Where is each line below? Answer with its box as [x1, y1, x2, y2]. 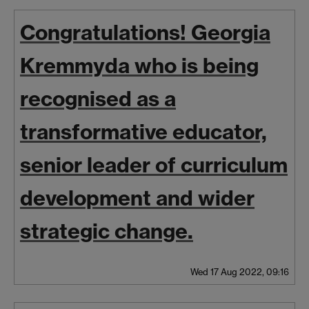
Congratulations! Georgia [20, 19, 270, 46]
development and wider [20, 184, 255, 211]
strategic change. [20, 217, 193, 244]
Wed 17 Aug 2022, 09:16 [190, 266, 289, 277]
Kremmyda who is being [20, 52, 259, 79]
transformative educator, [20, 118, 267, 145]
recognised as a [20, 85, 176, 112]
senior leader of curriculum [20, 151, 288, 178]
